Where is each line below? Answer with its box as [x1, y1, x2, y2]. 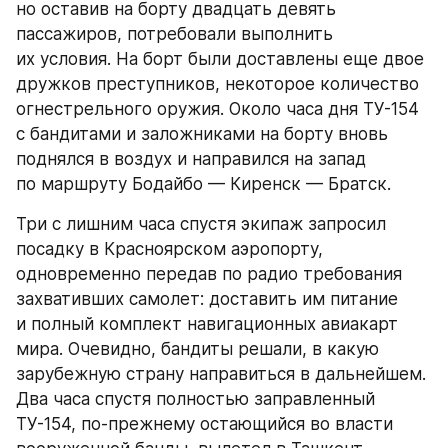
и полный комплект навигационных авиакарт [16, 314, 398, 334]
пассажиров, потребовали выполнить [16, 24, 333, 44]
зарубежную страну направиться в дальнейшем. [16, 364, 426, 384]
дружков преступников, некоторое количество [16, 74, 419, 94]
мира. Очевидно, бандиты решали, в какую [16, 339, 379, 359]
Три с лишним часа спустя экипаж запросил [16, 214, 386, 234]
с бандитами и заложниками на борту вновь [16, 124, 388, 144]
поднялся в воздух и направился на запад [16, 149, 366, 169]
